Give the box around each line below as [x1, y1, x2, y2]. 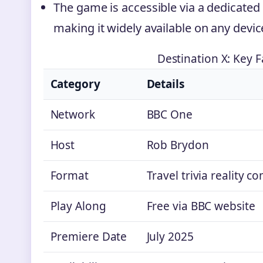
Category [50, 76, 100, 92]
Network [50, 106, 95, 122]
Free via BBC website [146, 198, 255, 214]
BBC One [146, 106, 193, 122]
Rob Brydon [146, 137, 209, 153]
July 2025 [146, 228, 194, 244]
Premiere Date [50, 228, 127, 244]
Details [146, 76, 184, 92]
